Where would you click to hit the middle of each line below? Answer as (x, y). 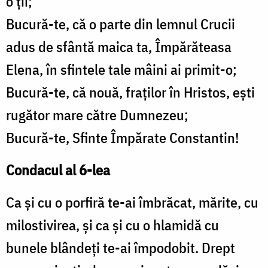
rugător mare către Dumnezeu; (97, 115)
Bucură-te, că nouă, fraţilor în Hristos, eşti (130, 92)
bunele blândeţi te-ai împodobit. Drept (121, 248)
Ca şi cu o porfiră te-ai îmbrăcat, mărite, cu (132, 202)
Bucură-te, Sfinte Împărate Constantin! (123, 138)
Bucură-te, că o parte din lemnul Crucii (121, 24)
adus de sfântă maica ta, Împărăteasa (119, 47)
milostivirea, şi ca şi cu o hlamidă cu (112, 225)
